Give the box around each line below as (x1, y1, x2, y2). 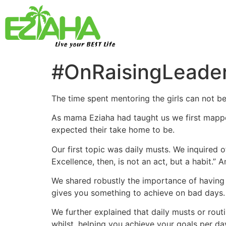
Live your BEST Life (54, 38, 115, 52)
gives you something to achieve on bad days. (51, 187, 225, 198)
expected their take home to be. (51, 125, 175, 135)
